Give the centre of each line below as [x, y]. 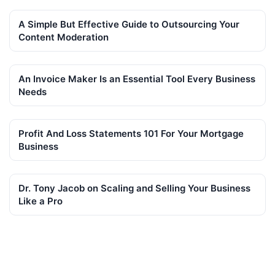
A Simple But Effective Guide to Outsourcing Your [129, 24]
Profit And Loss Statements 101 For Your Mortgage [131, 134]
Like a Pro [41, 201]
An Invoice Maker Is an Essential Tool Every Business [137, 79]
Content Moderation [64, 37]
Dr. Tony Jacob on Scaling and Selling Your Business [134, 188]
